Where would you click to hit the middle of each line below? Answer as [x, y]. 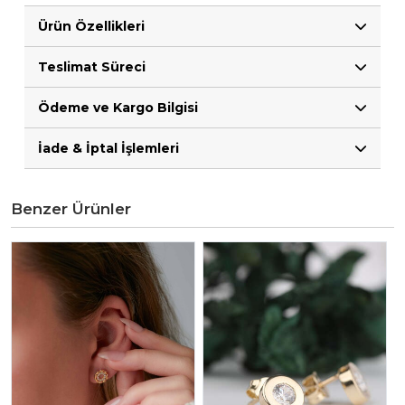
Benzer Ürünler [71, 209]
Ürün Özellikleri [91, 27]
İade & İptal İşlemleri [108, 149]
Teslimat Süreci [92, 67]
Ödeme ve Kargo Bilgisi [118, 108]
